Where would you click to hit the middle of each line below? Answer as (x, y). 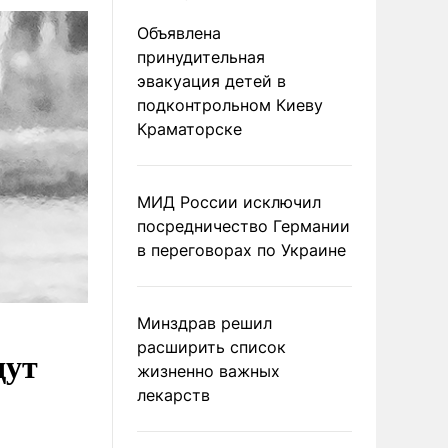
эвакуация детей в (211, 81)
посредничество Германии (243, 226)
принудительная (201, 57)
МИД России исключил (229, 202)
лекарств (173, 395)
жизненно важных (208, 371)
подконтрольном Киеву (230, 105)
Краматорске (189, 129)
